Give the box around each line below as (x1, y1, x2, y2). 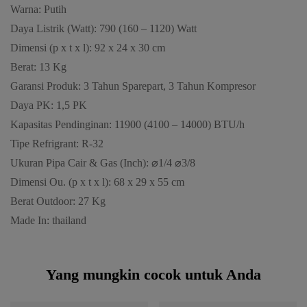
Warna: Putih (10, 3, 66, 16)
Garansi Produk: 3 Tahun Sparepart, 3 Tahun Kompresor (10, 80, 256, 93)
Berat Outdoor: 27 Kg (10, 195, 106, 208)
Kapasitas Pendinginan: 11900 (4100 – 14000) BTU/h (10, 119, 245, 131)
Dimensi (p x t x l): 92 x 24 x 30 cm (10, 42, 165, 54)
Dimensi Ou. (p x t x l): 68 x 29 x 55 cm (10, 176, 184, 188)
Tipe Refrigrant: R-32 (10, 138, 103, 150)
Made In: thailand (10, 214, 86, 227)
